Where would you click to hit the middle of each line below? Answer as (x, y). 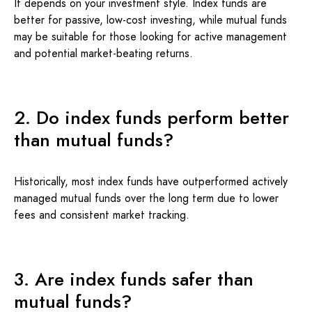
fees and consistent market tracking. (102, 215)
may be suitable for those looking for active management (150, 37)
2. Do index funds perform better (151, 118)
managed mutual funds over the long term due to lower (146, 198)
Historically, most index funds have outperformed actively (151, 181)
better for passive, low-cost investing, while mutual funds (150, 20)
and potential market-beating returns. (103, 53)
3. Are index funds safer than (134, 279)
